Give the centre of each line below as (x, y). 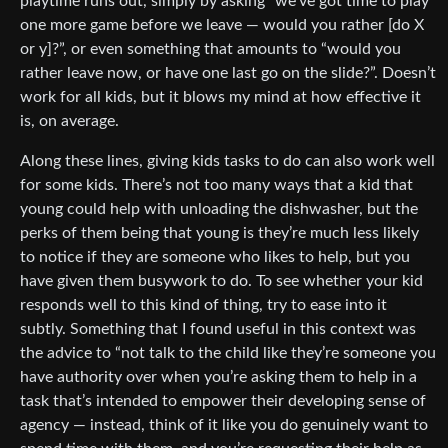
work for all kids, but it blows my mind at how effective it (220, 97)
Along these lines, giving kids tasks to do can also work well (227, 161)
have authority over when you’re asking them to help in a (218, 377)
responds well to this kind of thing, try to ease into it (203, 305)
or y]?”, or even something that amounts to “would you (210, 49)
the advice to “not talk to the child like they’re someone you (228, 353)
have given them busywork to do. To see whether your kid (221, 281)
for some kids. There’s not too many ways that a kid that (216, 185)
